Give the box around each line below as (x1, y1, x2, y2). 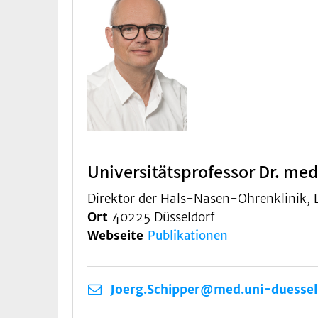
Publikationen (148, 227, 228, 243)
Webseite (87, 227, 148, 243)
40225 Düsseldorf (112, 209, 215, 225)
